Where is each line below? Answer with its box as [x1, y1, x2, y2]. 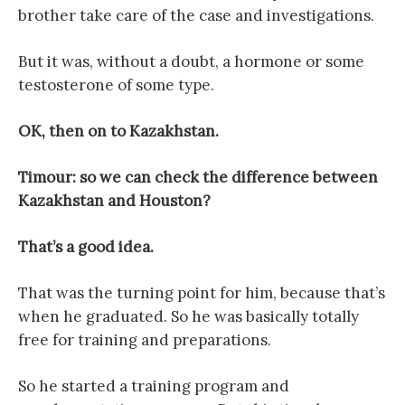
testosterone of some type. [18, 75, 214, 95]
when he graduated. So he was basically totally [18, 306, 359, 326]
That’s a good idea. [18, 237, 154, 257]
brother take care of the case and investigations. [18, 5, 374, 25]
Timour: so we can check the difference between [18, 167, 378, 187]
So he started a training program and [18, 376, 289, 396]
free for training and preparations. [18, 330, 271, 350]
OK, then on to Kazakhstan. [18, 121, 219, 141]
